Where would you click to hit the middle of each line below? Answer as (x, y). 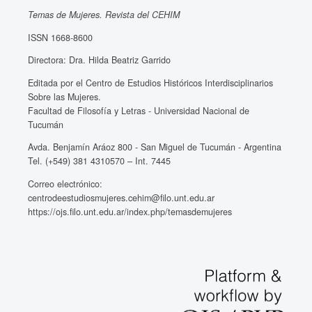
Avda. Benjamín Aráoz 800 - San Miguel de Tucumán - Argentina (154, 147)
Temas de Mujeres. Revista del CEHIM (103, 14)
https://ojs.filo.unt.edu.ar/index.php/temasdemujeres (130, 211)
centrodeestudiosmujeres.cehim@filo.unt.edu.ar (121, 197)
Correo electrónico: (65, 184)
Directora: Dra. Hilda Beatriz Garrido (99, 60)
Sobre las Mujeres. (64, 96)
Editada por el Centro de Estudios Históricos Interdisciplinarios (150, 83)
